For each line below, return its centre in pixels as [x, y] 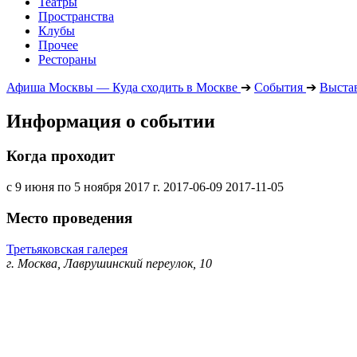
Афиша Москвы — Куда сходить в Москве [122, 87]
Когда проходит [61, 156]
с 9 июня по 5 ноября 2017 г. [83, 187]
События [279, 87]
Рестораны [67, 59]
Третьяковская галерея [67, 249]
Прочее [58, 45]
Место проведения [69, 218]
